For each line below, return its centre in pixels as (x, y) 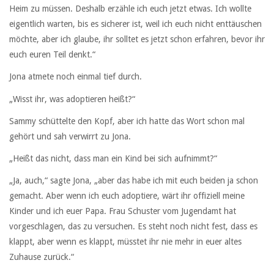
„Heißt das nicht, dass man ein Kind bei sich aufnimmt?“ (113, 158)
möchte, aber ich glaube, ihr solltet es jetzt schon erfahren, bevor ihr (137, 39)
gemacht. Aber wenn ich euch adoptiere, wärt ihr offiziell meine (127, 196)
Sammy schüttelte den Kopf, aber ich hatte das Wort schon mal (127, 121)
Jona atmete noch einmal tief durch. (76, 77)
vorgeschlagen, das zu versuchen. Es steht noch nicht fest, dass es (133, 227)
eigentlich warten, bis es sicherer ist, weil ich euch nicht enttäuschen (135, 24)
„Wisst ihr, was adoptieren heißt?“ (72, 99)
